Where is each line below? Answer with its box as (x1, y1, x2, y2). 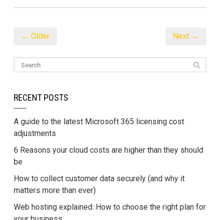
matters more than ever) (14, 186, 96, 195)
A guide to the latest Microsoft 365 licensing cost (14, 117, 184, 127)
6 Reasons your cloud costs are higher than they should (14, 145, 203, 155)
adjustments (14, 129, 56, 138)
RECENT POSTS (14, 92, 68, 103)
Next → (173, 31, 199, 41)
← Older (21, 31, 50, 41)
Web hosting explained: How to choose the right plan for (14, 202, 206, 212)
